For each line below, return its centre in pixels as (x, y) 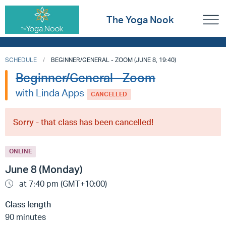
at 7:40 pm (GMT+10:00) (62, 183)
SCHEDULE (21, 60)
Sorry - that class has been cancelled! (83, 122)
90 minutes (25, 217)
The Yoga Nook (140, 20)
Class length (28, 204)
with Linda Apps (50, 93)
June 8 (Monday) (44, 169)
